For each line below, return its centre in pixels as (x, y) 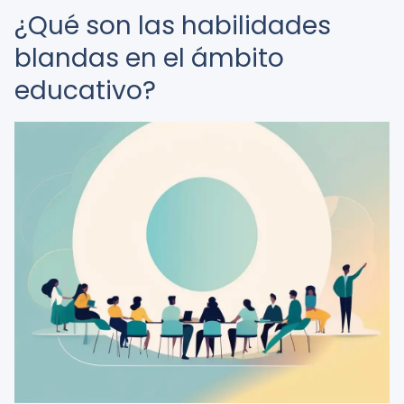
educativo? (85, 91)
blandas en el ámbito (149, 58)
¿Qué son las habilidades (173, 26)
